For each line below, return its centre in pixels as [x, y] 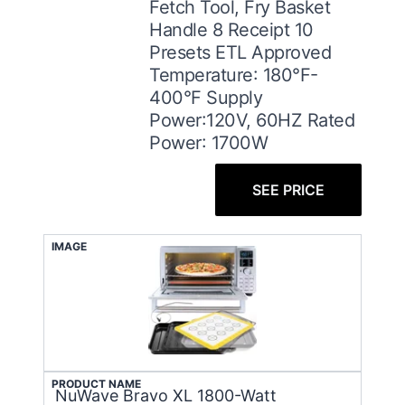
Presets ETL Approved [240, 52]
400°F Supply [206, 97]
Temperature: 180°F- [234, 75]
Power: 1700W [209, 142]
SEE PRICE [288, 189]
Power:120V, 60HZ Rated [252, 120]
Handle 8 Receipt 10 [231, 29]
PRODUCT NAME [96, 383]
